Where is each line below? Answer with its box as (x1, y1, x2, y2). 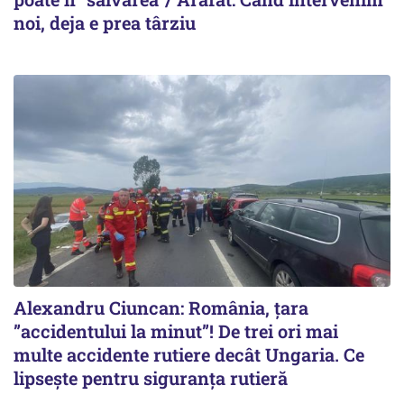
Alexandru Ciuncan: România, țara (14, 295, 308, 319)
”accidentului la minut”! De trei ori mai (14, 318, 338, 343)
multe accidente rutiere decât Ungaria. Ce (14, 342, 364, 366)
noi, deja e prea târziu (14, 10, 196, 34)
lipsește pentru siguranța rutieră (14, 365, 288, 390)
